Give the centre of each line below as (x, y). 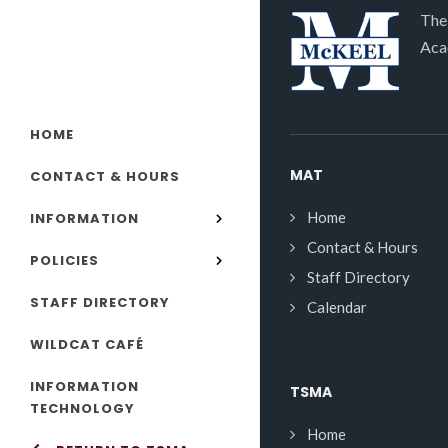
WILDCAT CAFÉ (87, 344)
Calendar (337, 307)
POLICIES (64, 260)
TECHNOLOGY (82, 408)
